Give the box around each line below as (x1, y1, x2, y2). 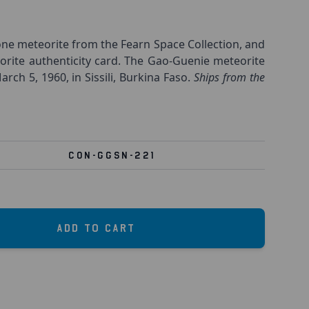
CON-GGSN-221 (68, 150, 155, 161)
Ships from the (194, 70, 266, 85)
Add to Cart (56, 222, 134, 235)
